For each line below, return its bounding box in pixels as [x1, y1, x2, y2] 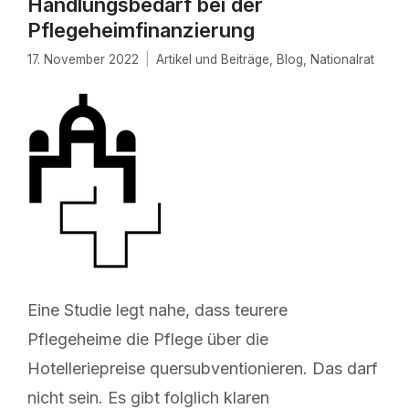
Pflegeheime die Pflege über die [27, 330, 268, 350]
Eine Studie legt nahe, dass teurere [27, 300, 288, 320]
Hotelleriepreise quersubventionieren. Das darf [27, 359, 378, 379]
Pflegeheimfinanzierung [27, 18, 255, 43]
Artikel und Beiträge [156, 52, 269, 68]
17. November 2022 [27, 52, 139, 68]
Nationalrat [310, 52, 374, 68]
